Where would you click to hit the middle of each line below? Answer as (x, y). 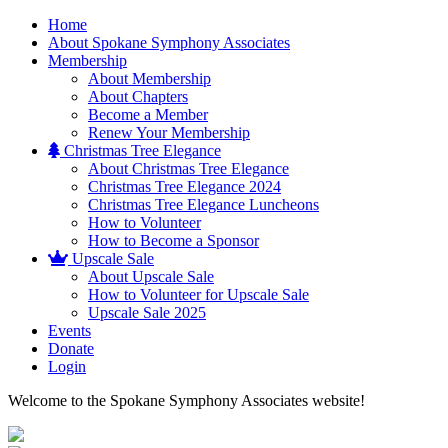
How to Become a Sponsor (173, 240)
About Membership (149, 78)
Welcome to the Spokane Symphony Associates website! (186, 400)
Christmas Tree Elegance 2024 (184, 186)
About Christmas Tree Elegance (188, 168)
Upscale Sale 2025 (147, 312)
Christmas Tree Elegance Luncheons (203, 204)
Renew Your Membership (169, 132)
